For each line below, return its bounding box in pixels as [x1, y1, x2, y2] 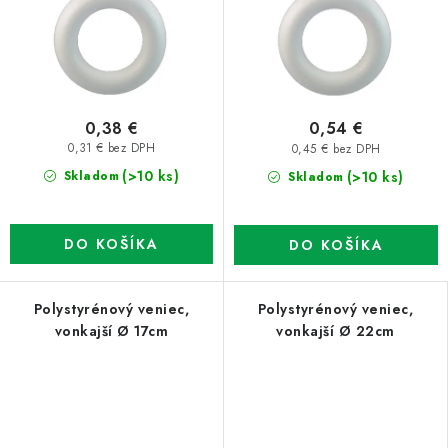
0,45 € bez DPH [291, 140, 381, 157]
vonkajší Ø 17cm [54, 320, 169, 341]
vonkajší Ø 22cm [276, 320, 395, 341]
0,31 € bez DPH [68, 140, 155, 157]
